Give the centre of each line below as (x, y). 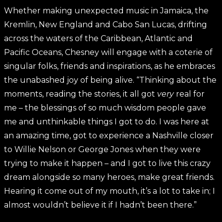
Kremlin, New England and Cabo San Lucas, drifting (106, 25)
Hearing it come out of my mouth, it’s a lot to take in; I (110, 191)
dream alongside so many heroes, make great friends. (109, 177)
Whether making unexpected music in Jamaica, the (106, 11)
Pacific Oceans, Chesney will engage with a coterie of (108, 52)
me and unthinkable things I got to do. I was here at (107, 122)
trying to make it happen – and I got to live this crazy (107, 163)
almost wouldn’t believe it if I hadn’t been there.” (100, 205)
